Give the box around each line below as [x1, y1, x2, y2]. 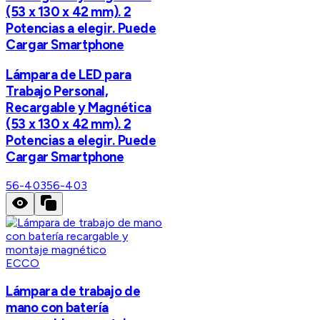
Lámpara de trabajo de [6, 283, 141, 300]
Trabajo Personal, [6, 82, 109, 99]
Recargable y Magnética [6, 99, 151, 116]
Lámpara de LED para [6, 66, 131, 83]
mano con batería [6, 299, 109, 316]
